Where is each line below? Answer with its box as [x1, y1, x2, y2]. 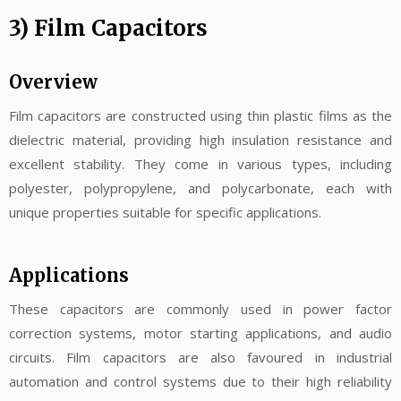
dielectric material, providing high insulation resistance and [9, 131, 392, 149]
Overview [9, 71, 98, 94]
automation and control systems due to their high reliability [9, 371, 392, 390]
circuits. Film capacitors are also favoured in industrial [9, 347, 392, 366]
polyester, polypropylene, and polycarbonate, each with [9, 179, 392, 198]
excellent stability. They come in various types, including [9, 155, 392, 174]
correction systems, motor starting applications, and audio [9, 323, 392, 342]
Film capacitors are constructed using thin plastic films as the [9, 107, 392, 125]
